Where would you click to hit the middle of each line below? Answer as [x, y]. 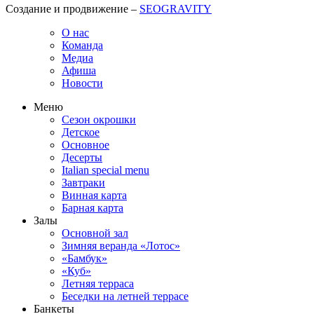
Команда [82, 46]
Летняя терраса [98, 284]
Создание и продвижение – [73, 9]
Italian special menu [105, 170]
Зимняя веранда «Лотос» [121, 246]
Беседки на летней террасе [125, 296]
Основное [86, 145]
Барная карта [93, 208]
